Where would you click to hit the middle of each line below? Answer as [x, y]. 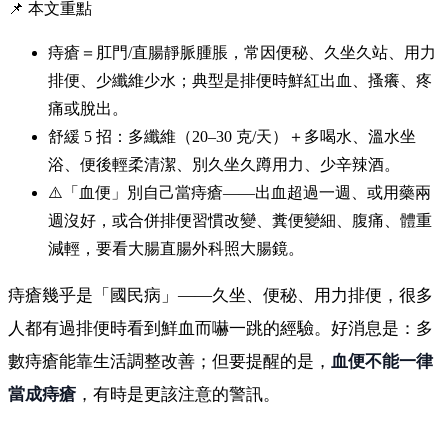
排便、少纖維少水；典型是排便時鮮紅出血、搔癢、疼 [240, 80]
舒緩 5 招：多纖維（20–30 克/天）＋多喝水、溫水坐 [232, 136]
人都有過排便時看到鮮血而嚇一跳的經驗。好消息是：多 [220, 328]
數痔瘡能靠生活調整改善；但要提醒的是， [169, 361]
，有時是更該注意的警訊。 [178, 394]
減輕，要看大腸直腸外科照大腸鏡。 [176, 248]
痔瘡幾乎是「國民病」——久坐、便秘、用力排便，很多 [220, 295]
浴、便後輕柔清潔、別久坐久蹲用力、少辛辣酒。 [224, 164]
